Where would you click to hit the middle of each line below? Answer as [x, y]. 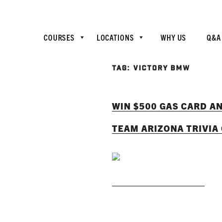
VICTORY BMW [162, 69]
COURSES [59, 37]
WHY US [174, 37]
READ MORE [158, 173]
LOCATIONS [115, 37]
